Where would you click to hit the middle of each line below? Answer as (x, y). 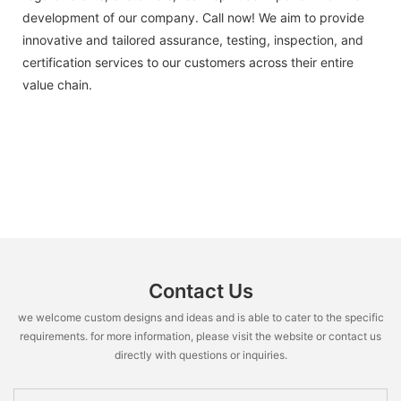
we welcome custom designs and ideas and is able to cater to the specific (200, 317)
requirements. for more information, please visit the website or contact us (200, 336)
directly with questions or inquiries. (200, 354)
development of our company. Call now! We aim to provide (193, 17)
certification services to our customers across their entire (188, 62)
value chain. (57, 84)
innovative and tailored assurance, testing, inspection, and (193, 39)
